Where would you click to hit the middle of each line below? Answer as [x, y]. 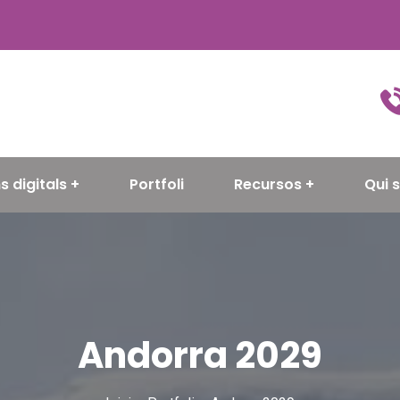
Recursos [267, 185]
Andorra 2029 [200, 356]
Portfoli [156, 185]
